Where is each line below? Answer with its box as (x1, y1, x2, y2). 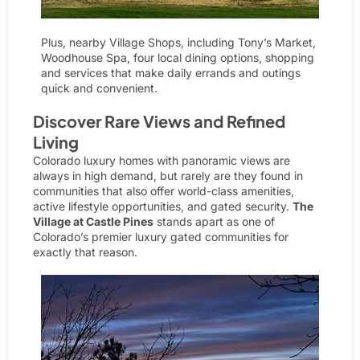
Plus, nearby (41, 35, 109, 50)
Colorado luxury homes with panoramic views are (33, 153, 290, 168)
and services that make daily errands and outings (41, 66, 301, 80)
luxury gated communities (135, 230, 271, 244)
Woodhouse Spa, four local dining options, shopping (41, 51, 314, 65)
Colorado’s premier (33, 230, 135, 244)
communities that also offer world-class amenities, (33, 184, 294, 198)
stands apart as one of (153, 215, 275, 229)
